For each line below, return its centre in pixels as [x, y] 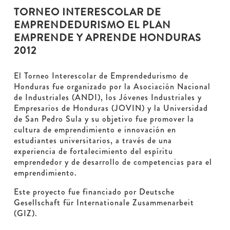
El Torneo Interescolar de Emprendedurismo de [101, 76]
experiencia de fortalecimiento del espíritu [93, 151]
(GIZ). [25, 214]
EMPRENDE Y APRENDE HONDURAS [107, 38]
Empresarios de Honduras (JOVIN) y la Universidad [111, 108]
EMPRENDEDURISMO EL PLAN [92, 25]
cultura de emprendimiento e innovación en [95, 130]
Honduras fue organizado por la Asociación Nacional [112, 87]
